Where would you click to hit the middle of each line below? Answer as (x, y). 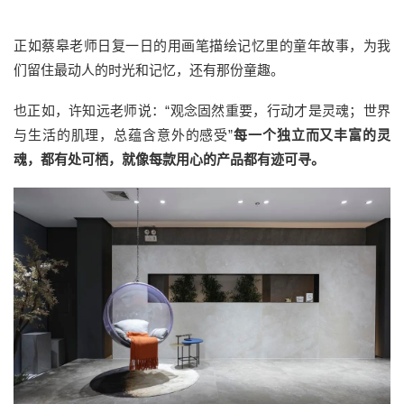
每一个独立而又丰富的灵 (312, 134)
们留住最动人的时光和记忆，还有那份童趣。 (149, 69)
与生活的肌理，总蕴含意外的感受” (124, 134)
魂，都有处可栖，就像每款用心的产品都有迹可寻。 (169, 159)
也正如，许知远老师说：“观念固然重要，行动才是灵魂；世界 (202, 110)
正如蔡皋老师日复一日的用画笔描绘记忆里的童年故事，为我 (202, 45)
